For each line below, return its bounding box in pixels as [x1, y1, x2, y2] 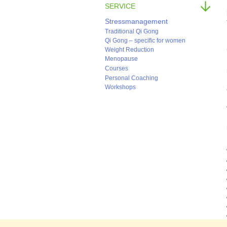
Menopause [105, 55, 138, 62]
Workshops [105, 84, 136, 91]
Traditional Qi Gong [105, 28, 159, 35]
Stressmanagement [105, 17, 168, 25]
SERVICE [105, 2, 135, 10]
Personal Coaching [105, 74, 158, 82]
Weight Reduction [105, 46, 154, 53]
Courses [105, 65, 128, 72]
